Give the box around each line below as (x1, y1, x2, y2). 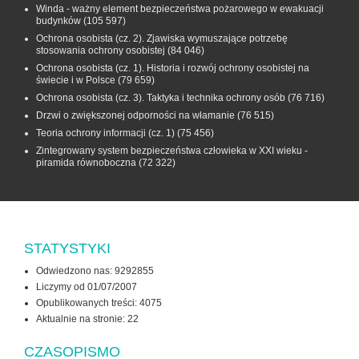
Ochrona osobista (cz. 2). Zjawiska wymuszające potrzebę (36, 33, 288, 45)
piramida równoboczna (36, 157, 136, 169)
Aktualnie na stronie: (36, 313, 127, 325)
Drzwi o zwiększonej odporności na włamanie (36, 110, 235, 122)
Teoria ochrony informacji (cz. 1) (36, 127, 175, 139)
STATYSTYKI (24, 240, 111, 257)
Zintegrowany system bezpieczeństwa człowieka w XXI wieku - (36, 145, 308, 157)
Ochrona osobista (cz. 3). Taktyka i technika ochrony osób (36, 92, 285, 104)
